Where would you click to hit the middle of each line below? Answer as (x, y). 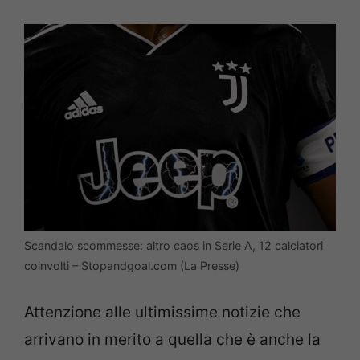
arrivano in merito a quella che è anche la (172, 339)
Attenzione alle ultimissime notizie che (162, 312)
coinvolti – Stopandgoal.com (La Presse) (132, 266)
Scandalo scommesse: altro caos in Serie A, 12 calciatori (174, 246)
